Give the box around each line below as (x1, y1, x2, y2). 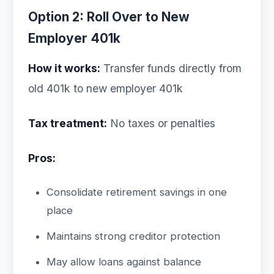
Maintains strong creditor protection (46, 230, 220, 242)
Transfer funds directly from (100, 62, 242, 75)
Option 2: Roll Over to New (28, 9, 190, 24)
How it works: (28, 62, 100, 75)
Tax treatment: (28, 117, 107, 130)
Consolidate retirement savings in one (46, 186, 227, 198)
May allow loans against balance (46, 256, 201, 268)
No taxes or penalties (107, 117, 215, 130)
